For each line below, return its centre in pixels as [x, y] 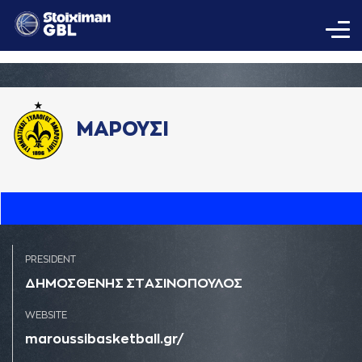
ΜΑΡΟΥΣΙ [123, 129]
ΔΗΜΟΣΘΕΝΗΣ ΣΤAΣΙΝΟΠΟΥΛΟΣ [134, 284]
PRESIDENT [51, 259]
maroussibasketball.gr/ [104, 339]
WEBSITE [46, 315]
